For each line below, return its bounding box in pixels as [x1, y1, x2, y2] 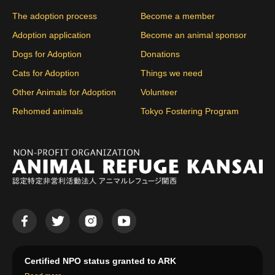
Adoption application [12, 30, 91, 41]
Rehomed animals [12, 106, 83, 117]
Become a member [141, 11, 215, 21]
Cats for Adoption [12, 68, 79, 79]
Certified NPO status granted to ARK [25, 256, 176, 266]
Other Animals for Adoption [12, 87, 116, 98]
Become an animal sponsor [141, 30, 247, 41]
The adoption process [12, 11, 97, 21]
